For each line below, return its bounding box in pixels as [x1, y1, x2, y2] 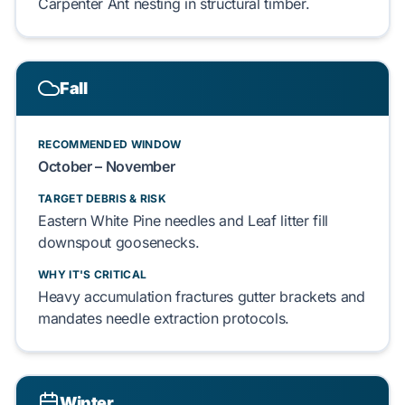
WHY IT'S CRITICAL [38, 268, 147, 281]
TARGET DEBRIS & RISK [38, 192, 166, 205]
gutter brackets [237, 287, 336, 306]
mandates [38, 309, 107, 327]
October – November [38, 157, 175, 175]
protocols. [218, 309, 290, 327]
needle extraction [106, 309, 219, 327]
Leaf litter [248, 212, 309, 230]
